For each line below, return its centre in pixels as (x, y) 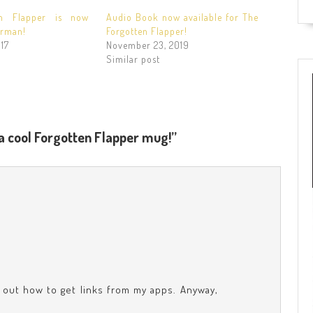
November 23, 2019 (147, 45)
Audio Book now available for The (182, 17)
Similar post (133, 59)
